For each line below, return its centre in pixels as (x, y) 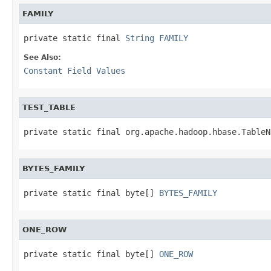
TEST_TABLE (49, 107)
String (140, 38)
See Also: (42, 57)
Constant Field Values (74, 70)
